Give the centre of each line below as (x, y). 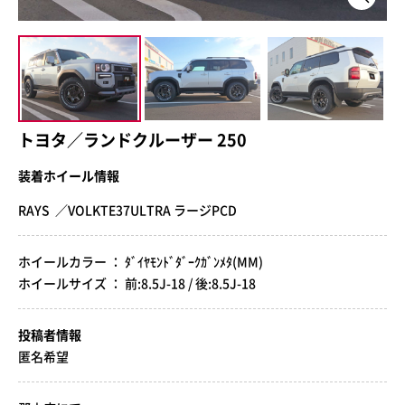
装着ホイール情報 (69, 175)
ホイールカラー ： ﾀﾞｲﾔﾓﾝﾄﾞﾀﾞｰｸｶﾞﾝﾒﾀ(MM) (141, 261)
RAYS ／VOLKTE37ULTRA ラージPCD (127, 209)
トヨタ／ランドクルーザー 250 (132, 139)
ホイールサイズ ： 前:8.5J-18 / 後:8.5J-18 (137, 283)
